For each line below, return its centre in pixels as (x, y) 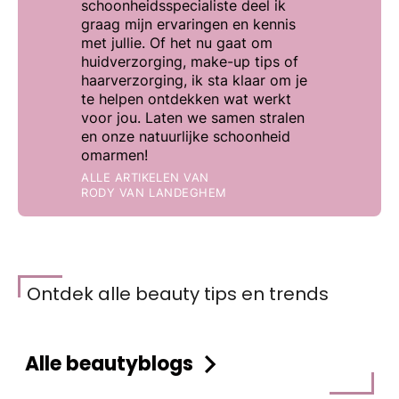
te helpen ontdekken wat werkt (187, 98)
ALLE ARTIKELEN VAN (145, 177)
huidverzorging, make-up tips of (190, 61)
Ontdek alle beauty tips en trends (178, 293)
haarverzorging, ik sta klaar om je (195, 80)
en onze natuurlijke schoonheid (186, 136)
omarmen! (115, 155)
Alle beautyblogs (109, 364)
